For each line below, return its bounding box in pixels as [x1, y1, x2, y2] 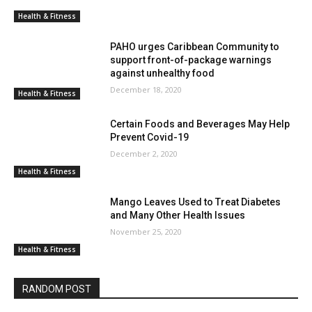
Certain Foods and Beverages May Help [110, 118, 290, 130]
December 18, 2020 [110, 84, 182, 95]
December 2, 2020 [110, 148, 178, 159]
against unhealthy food [110, 67, 215, 79]
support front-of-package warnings [110, 54, 272, 65]
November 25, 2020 [110, 226, 182, 237]
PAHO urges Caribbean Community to [110, 40, 280, 52]
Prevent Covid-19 [110, 132, 189, 143]
